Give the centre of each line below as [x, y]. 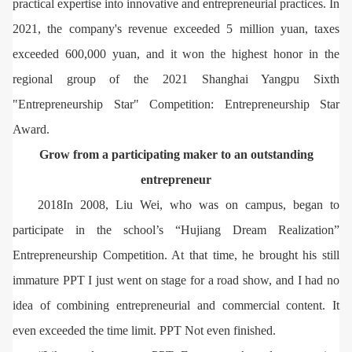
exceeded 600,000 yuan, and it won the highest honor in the [176, 53]
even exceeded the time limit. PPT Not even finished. [144, 330]
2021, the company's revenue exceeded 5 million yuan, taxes [176, 28]
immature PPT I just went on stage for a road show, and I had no [176, 280]
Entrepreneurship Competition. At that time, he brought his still [176, 255]
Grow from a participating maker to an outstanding [176, 154]
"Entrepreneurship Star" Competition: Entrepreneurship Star [176, 104]
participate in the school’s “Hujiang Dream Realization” [176, 229]
